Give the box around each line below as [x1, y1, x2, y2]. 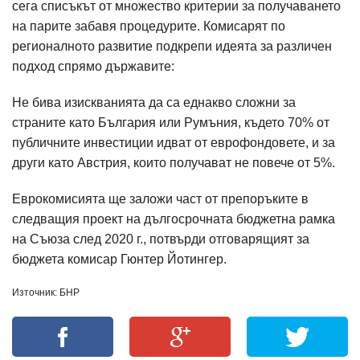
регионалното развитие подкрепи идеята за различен [12, 39, 332, 53]
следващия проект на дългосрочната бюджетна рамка [12, 212, 335, 226]
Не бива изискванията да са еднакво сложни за [12, 96, 296, 109]
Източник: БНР [12, 287, 80, 298]
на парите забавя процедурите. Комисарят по [12, 19, 285, 33]
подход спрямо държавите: [12, 59, 174, 73]
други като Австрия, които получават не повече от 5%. [12, 156, 335, 170]
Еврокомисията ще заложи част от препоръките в [12, 192, 309, 206]
